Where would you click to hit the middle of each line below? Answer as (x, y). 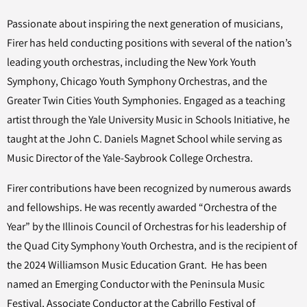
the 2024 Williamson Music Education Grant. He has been (137, 265)
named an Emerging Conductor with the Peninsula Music (136, 284)
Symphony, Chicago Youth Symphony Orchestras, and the (137, 81)
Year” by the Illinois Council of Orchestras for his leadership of (147, 226)
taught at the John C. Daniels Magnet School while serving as (145, 139)
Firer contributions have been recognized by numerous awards (149, 188)
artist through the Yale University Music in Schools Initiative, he (148, 120)
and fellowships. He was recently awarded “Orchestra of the (142, 207)
